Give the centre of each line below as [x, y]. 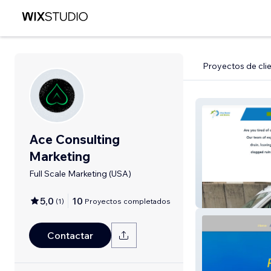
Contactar [70, 235]
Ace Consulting [74, 139]
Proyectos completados [128, 201]
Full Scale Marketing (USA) [80, 174]
